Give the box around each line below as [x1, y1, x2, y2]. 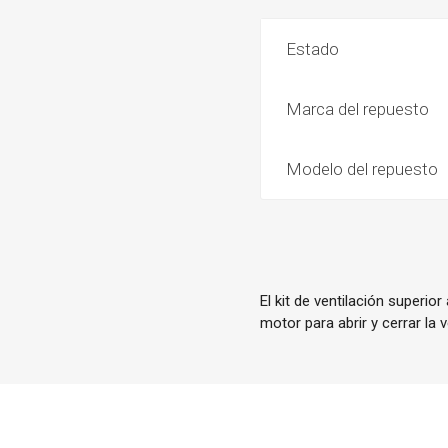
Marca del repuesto [286, 99, 430, 119]
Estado [286, 39, 340, 59]
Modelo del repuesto [286, 159, 439, 179]
